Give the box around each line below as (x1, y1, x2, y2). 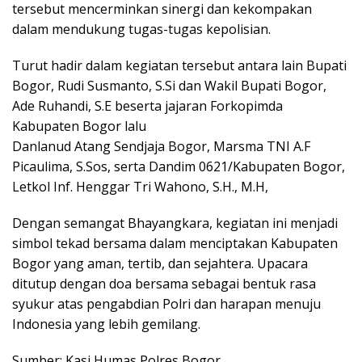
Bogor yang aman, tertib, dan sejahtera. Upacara (12, 255, 308, 273)
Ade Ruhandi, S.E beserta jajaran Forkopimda (12, 97, 283, 116)
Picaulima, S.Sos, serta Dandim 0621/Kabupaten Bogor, (12, 158, 345, 176)
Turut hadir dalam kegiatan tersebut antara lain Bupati (12, 57, 347, 75)
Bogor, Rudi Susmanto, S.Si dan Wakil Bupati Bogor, (12, 77, 326, 95)
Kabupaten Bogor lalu (12, 117, 146, 136)
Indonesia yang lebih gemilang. (12, 315, 200, 334)
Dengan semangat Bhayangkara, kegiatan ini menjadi (12, 214, 338, 233)
